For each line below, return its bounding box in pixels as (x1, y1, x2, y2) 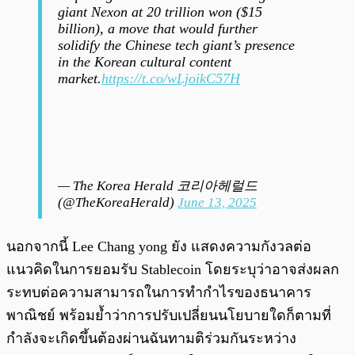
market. (58, 71, 101, 87)
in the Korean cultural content (58, 54, 231, 71)
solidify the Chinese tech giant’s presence (58, 37, 295, 54)
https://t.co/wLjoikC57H (101, 71, 240, 87)
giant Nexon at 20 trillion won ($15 (58, 4, 262, 21)
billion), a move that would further (58, 21, 258, 37)
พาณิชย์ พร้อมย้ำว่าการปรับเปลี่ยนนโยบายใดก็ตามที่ (6, 307, 331, 324)
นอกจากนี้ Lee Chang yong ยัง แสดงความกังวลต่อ (6, 239, 311, 255)
